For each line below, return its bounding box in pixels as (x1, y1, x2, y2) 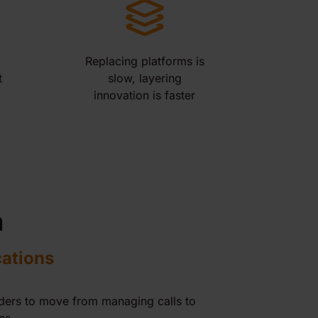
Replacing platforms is (84, 54, 204, 68)
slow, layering (107, 71, 182, 85)
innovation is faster (94, 88, 195, 102)
